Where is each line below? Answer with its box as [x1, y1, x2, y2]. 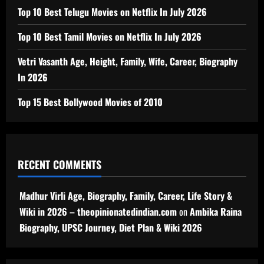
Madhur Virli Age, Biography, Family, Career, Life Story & [19, 188, 232, 203]
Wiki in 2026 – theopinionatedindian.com [19, 204, 177, 219]
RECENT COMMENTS [18, 156, 101, 172]
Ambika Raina [190, 204, 242, 219]
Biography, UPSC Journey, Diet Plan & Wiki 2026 [19, 220, 202, 235]
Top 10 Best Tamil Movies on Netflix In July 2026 [18, 29, 202, 44]
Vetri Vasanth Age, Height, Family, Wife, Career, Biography [18, 54, 237, 68]
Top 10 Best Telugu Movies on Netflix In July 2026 [18, 4, 207, 19]
